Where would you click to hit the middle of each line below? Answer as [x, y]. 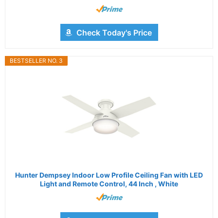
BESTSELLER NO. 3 [36, 61]
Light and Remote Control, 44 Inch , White [109, 184]
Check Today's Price [114, 33]
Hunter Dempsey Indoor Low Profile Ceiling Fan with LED [109, 175]
